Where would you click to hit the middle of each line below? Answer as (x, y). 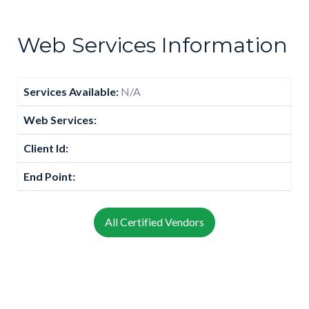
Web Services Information (152, 45)
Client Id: (46, 148)
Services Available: (72, 91)
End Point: (49, 176)
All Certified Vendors (154, 222)
